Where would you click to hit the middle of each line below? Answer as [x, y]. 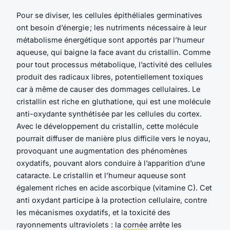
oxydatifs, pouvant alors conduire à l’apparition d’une [111, 163]
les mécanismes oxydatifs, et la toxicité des [93, 213]
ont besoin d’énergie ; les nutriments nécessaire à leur [111, 28]
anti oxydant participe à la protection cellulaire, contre [112, 200]
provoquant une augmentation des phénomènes [102, 151]
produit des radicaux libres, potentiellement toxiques [110, 77]
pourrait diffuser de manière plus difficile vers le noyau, [113, 139]
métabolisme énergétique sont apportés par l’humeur [110, 40]
